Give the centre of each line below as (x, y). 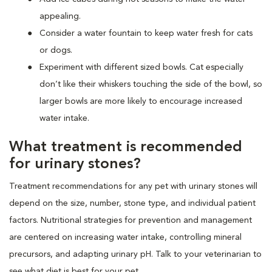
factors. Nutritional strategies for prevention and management (131, 220)
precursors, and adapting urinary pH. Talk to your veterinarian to (135, 254)
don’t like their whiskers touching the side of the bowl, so (151, 84)
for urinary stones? (75, 164)
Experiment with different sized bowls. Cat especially (141, 67)
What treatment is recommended (126, 147)
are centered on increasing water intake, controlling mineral (125, 237)
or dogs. (56, 50)
